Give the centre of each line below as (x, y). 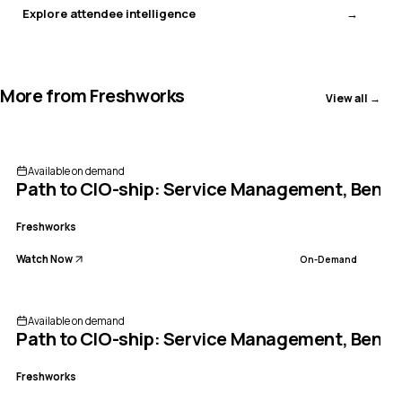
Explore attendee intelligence (109, 13)
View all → (353, 98)
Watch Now (44, 259)
